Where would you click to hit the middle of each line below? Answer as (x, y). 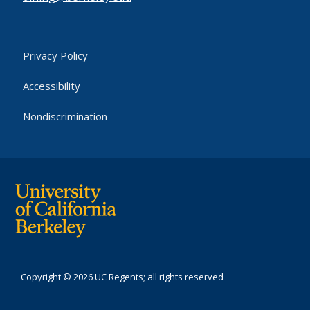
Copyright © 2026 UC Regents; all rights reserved (122, 277)
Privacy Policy (55, 55)
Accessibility (52, 86)
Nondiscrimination (65, 116)
